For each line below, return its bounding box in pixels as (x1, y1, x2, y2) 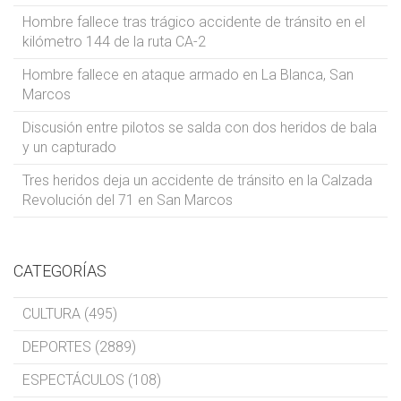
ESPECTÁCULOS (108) (22, 371, 161, 388)
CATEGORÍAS (13, 260, 107, 280)
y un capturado (22, 138, 116, 156)
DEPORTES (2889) (22, 337, 136, 355)
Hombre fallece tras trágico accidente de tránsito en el (22, 13, 365, 30)
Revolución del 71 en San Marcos (22, 191, 233, 209)
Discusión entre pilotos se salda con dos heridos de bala (22, 118, 377, 136)
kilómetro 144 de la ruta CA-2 (22, 32, 206, 50)
